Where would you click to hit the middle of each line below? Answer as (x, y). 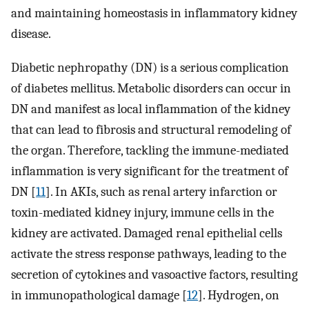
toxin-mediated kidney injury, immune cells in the (142, 213)
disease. (31, 34)
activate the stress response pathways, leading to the (149, 254)
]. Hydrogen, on (239, 296)
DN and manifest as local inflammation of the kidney (151, 109)
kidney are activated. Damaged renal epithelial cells (147, 233)
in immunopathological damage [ (99, 296)
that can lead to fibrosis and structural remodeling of (151, 130)
